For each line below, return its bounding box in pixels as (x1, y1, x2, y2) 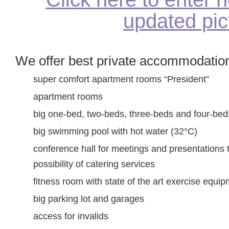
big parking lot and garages (33, 194, 144, 204)
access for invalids (33, 211, 108, 221)
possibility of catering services (33, 159, 155, 169)
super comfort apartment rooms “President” (33, 74, 209, 84)
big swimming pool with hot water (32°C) (33, 126, 197, 136)
